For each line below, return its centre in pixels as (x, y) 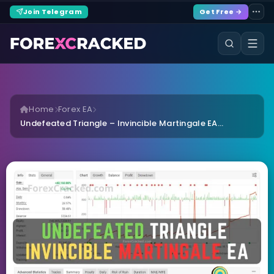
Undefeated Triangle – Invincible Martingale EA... (122, 123)
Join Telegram (53, 11)
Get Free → (221, 11)
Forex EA (75, 109)
